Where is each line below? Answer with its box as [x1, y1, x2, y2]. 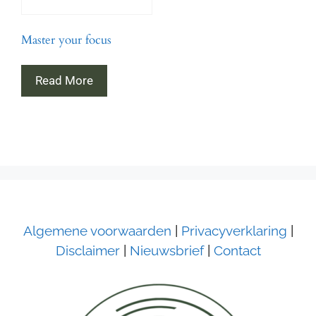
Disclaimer [55, 243, 120, 259]
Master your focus [21, 31, 111, 48]
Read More [35, 73, 93, 88]
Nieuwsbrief [129, 243, 204, 259]
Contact [213, 243, 261, 259]
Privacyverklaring [181, 223, 287, 239]
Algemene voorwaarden [23, 223, 171, 239]
